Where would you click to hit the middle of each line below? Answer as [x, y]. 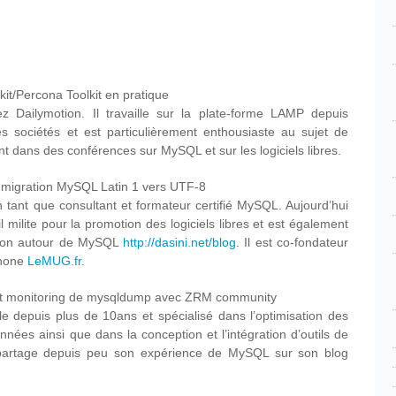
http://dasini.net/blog [180, 242]
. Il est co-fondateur [293, 242]
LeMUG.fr [54, 261]
